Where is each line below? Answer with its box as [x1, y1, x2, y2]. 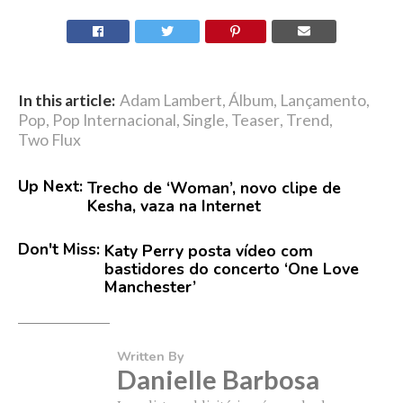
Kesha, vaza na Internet [87, 195, 261, 218]
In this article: [18, 91, 115, 111]
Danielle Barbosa [117, 364, 319, 396]
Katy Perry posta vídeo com [104, 240, 313, 263]
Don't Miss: [18, 238, 100, 261]
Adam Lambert [120, 91, 222, 111]
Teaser [231, 111, 280, 130]
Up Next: [18, 175, 83, 198]
